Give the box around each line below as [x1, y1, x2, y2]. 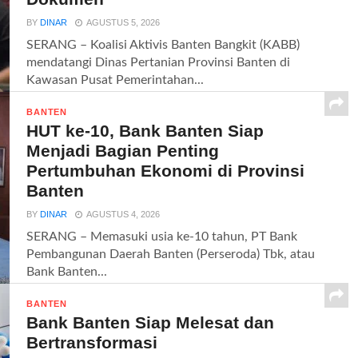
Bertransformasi [26, 333, 158, 352]
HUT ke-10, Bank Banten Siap [26, 121, 265, 140]
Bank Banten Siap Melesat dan [26, 313, 275, 332]
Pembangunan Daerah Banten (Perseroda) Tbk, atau [26, 248, 316, 261]
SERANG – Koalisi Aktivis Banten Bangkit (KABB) [26, 38, 300, 51]
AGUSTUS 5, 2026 [86, 18, 161, 27]
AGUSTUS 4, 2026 [86, 209, 161, 219]
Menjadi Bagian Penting [26, 141, 220, 160]
